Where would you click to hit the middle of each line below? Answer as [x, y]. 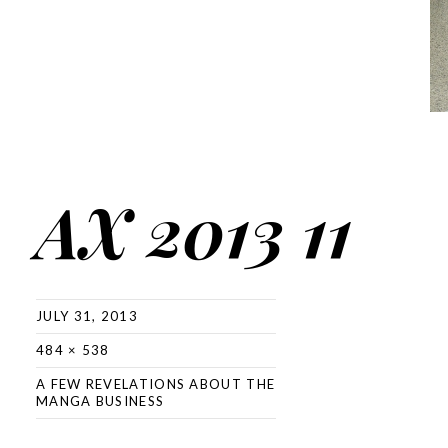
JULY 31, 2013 [87, 316]
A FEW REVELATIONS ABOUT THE [156, 384]
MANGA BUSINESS [100, 401]
